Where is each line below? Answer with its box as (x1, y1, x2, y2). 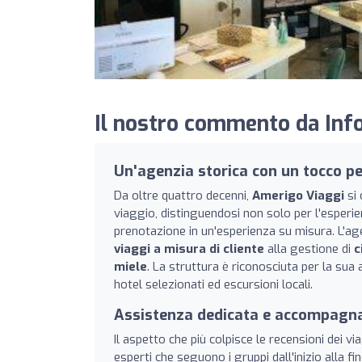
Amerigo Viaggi (252, 187, 344, 204)
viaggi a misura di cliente (114, 240, 264, 257)
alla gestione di (264, 240, 354, 257)
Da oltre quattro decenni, (114, 187, 252, 204)
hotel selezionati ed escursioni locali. (114, 276, 313, 293)
